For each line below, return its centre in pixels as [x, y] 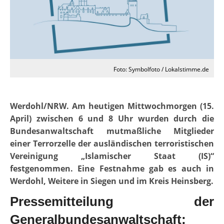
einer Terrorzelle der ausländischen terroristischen [112, 144]
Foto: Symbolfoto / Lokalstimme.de [161, 69]
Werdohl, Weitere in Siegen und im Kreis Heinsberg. [112, 181]
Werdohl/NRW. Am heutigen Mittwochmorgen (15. [112, 106]
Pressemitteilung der [112, 202]
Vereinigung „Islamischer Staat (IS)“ [112, 156]
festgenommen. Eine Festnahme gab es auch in [112, 169]
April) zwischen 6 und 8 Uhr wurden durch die [112, 119]
